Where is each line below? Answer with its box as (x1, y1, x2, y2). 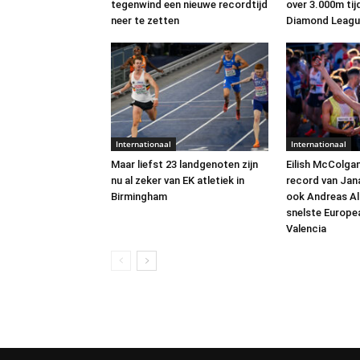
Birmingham (111, 190, 167, 203)
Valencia (286, 223, 326, 235)
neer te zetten (111, 14, 179, 27)
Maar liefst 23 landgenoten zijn (111, 158, 258, 171)
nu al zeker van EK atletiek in (111, 174, 244, 187)
